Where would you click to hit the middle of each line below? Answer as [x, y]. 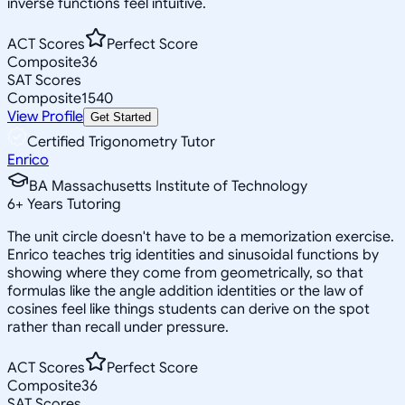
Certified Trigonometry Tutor [121, 141]
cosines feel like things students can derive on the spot [188, 309]
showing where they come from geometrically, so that [185, 273]
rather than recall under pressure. [118, 327]
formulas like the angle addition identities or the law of [185, 291]
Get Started [121, 117]
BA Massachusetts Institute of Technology [168, 186]
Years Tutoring [72, 204]
